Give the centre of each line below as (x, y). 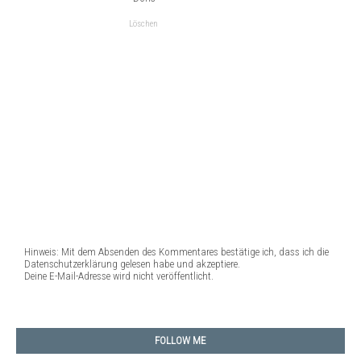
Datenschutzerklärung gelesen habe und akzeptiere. (132, 263)
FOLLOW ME (180, 340)
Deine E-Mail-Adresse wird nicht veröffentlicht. (119, 276)
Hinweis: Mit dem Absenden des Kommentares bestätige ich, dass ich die (176, 251)
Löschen (143, 23)
